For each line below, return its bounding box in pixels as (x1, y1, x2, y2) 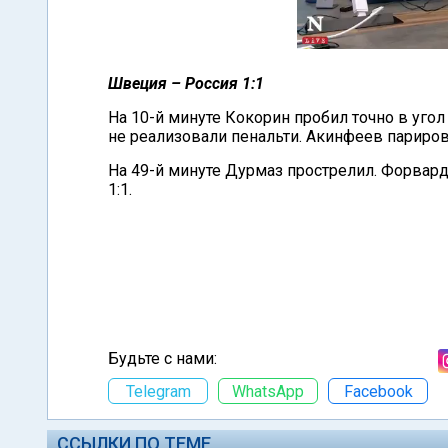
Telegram (125, 381, 191, 401)
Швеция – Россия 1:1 (108, 74, 264, 93)
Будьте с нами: (108, 349, 217, 368)
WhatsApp (232, 381, 304, 401)
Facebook (343, 381, 413, 401)
